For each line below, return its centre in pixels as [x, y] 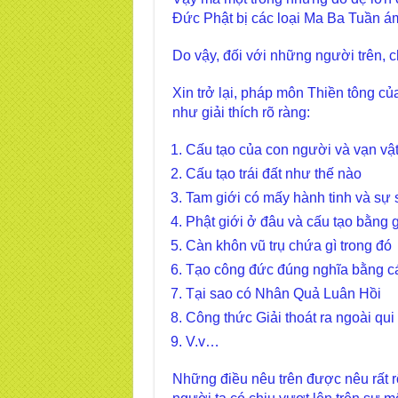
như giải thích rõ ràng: [241, 112]
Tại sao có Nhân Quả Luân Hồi [283, 294]
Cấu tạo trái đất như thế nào [273, 174]
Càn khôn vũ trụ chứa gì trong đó [288, 246]
